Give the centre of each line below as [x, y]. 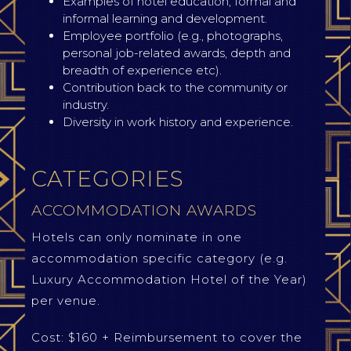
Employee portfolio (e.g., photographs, [173, 36]
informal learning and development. [165, 18]
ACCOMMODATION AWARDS [144, 210]
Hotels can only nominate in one [137, 237]
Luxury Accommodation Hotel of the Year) [169, 279]
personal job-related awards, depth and [177, 53]
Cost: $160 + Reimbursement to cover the [167, 337]
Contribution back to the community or [175, 87]
